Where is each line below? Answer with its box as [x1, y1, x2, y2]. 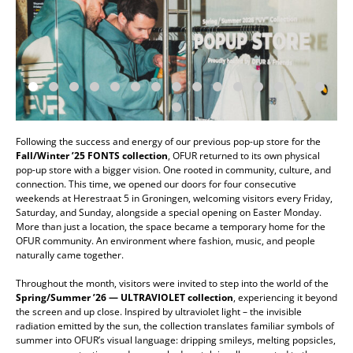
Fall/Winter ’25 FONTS [16, 149, 120, 163]
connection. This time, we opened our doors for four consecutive [16, 177, 296, 191]
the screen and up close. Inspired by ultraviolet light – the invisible [16, 305, 302, 319]
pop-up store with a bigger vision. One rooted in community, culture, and [16, 163, 331, 177]
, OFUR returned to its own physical [168, 149, 320, 163]
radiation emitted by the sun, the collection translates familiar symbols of [16, 319, 334, 333]
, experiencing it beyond [233, 291, 337, 305]
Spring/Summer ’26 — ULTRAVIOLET [16, 291, 185, 305]
